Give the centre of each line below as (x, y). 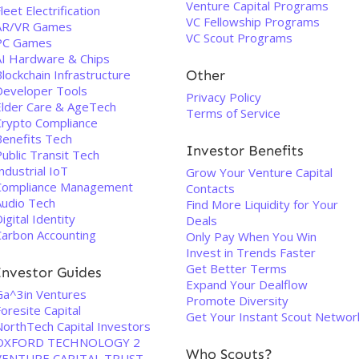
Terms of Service (233, 113)
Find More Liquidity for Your (262, 204)
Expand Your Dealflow (247, 284)
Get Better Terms (236, 268)
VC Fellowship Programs (253, 22)
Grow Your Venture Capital (259, 172)
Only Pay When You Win (251, 236)
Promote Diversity (237, 301)
